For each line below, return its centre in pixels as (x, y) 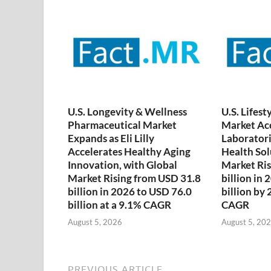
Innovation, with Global (122, 165)
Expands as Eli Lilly (111, 138)
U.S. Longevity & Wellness (127, 111)
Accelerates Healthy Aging (129, 151)
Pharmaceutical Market (122, 125)
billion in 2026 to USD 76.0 (130, 191)
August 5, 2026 (95, 222)
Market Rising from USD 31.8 (134, 178)
